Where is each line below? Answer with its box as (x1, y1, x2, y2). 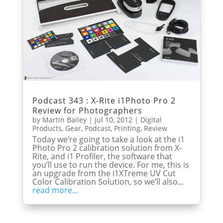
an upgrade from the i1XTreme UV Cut (32, 167, 176, 179)
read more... (32, 184, 78, 196)
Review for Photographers (32, 105, 142, 116)
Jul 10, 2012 (94, 114, 132, 124)
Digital (140, 114, 162, 124)
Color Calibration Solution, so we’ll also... (32, 176, 184, 187)
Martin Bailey (42, 114, 87, 124)
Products (32, 123, 62, 133)
